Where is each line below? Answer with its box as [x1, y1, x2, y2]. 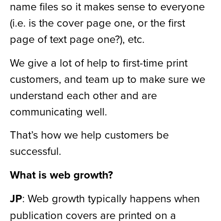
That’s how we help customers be [10, 127, 169, 143]
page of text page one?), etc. [10, 31, 145, 47]
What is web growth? [10, 166, 113, 183]
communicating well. [10, 103, 107, 119]
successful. [10, 143, 61, 159]
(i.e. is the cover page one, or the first [10, 15, 185, 31]
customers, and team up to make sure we [10, 71, 205, 86]
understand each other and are [10, 87, 157, 103]
